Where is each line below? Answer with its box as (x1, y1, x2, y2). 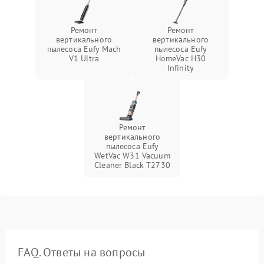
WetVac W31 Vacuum (94, 150, 170, 161)
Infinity (167, 62, 194, 73)
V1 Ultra (68, 53, 100, 64)
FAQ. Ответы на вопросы (18, 245, 146, 260)
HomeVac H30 (155, 53, 206, 64)
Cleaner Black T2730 (94, 160, 170, 170)
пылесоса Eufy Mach (47, 44, 121, 54)
